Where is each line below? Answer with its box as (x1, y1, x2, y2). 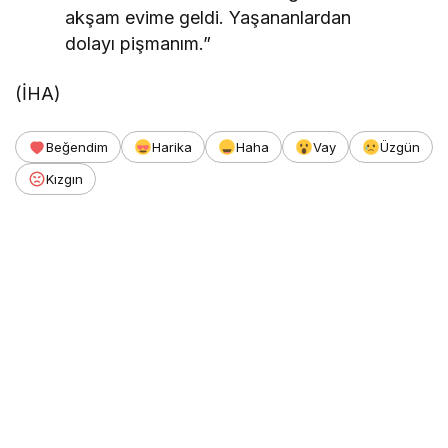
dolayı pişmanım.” (65, 33, 212, 54)
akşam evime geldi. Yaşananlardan (65, 7, 352, 28)
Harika (152, 139, 192, 155)
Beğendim (46, 139, 108, 155)
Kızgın (46, 171, 83, 187)
